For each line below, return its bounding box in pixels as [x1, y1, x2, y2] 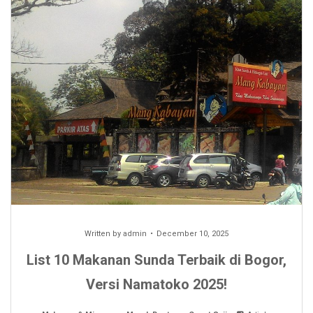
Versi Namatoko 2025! [86, 275, 227, 293]
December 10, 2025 [156, 228, 228, 238]
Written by [85, 228, 123, 238]
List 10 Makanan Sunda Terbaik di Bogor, [27, 251, 286, 268]
